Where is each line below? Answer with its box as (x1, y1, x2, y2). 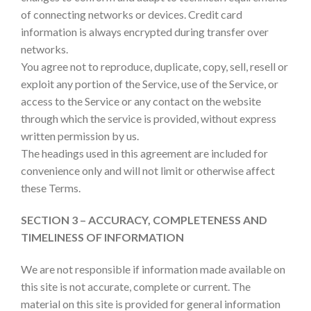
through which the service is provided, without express (21, 112, 276, 126)
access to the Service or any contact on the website (21, 94, 261, 108)
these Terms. (21, 181, 81, 195)
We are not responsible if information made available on (21, 262, 285, 276)
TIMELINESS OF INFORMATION (21, 230, 184, 244)
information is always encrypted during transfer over (21, 25, 269, 39)
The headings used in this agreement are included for (21, 146, 268, 160)
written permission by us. (21, 129, 139, 143)
